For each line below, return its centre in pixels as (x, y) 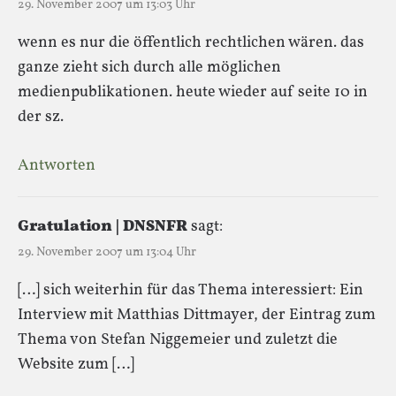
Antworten (57, 165)
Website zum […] (76, 364)
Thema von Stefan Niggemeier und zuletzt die (178, 339)
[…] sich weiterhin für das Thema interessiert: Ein (190, 290)
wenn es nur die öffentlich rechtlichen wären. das (191, 42)
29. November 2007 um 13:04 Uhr (107, 252)
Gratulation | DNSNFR (103, 226)
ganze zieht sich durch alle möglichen (149, 67)
